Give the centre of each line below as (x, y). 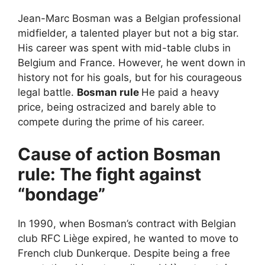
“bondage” (62, 194)
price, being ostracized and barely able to (117, 107)
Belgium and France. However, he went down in (132, 62)
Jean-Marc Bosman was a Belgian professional (129, 18)
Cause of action (85, 154)
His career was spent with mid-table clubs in (124, 48)
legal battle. (47, 92)
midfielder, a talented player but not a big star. (128, 33)
